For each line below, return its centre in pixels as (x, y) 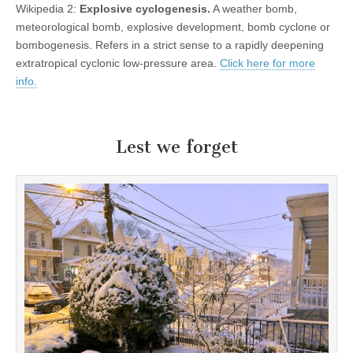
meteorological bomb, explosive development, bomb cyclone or (173, 27)
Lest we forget (176, 147)
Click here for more (268, 63)
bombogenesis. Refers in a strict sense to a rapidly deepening (170, 45)
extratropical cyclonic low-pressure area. (118, 63)
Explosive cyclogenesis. (145, 9)
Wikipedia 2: (48, 9)
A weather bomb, (254, 9)
